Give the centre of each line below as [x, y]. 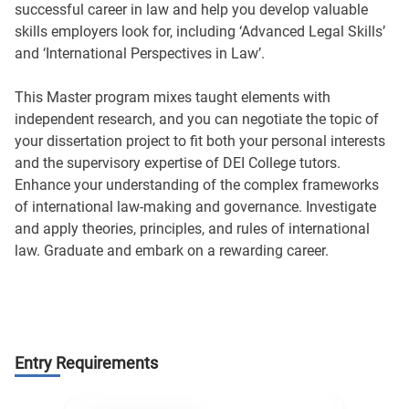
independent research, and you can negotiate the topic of [197, 119]
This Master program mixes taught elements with [173, 97]
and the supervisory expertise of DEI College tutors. [178, 163]
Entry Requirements [86, 363]
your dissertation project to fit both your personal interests [200, 141]
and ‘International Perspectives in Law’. [140, 53]
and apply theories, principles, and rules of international [192, 229]
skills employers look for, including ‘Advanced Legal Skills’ [200, 31]
